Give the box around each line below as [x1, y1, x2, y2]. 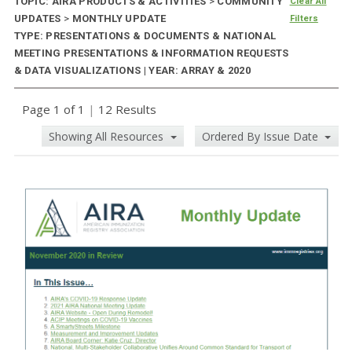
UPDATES [13, 13, 64, 25]
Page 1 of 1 [21, 101, 88, 118]
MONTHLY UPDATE [69, 13, 167, 25]
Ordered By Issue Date [201, 129, 321, 145]
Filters [289, 13, 318, 24]
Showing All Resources [49, 129, 167, 145]
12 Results [94, 101, 156, 118]
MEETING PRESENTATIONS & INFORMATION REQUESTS [13, 47, 289, 60]
